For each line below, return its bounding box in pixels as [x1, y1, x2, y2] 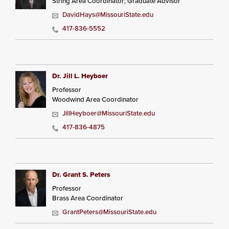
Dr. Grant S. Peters [52, 170, 110, 179]
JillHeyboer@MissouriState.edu [62, 108, 155, 118]
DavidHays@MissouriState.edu [62, 10, 153, 19]
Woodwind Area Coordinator [52, 95, 139, 104]
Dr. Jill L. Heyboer [52, 71, 108, 81]
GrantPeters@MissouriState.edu [62, 207, 156, 217]
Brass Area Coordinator [52, 193, 123, 203]
